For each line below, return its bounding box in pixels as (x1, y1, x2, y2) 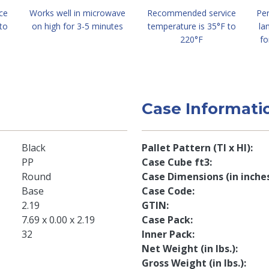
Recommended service (147, 7, 236, 19)
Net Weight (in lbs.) (142, 242, 235, 255)
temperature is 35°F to (147, 20, 236, 32)
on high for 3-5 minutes (32, 20, 123, 32)
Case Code (142, 184, 192, 198)
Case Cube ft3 (142, 156, 210, 169)
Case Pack (142, 213, 190, 226)
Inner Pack (142, 228, 192, 241)
